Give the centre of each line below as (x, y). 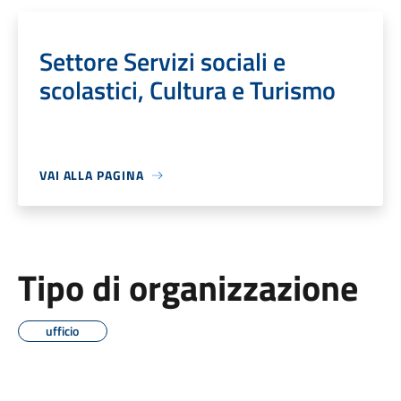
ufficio (63, 331)
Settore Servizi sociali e (162, 61)
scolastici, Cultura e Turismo (187, 90)
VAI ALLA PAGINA (91, 175)
